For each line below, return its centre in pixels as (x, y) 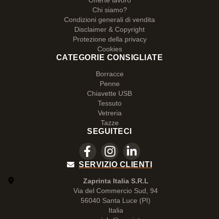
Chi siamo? (109, 10)
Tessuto (109, 103)
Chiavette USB (109, 93)
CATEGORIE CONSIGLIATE (109, 57)
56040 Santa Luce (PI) (116, 200)
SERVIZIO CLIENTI (115, 164)
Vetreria (109, 113)
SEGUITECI (109, 131)
